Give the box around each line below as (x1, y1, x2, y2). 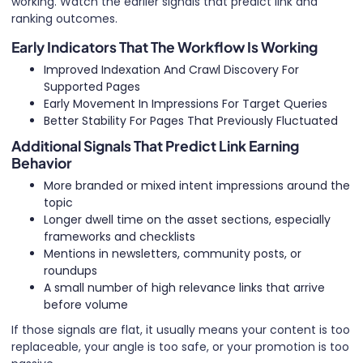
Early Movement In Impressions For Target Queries (44, 95, 327, 112)
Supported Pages (44, 78, 140, 95)
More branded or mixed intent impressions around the (44, 177, 350, 194)
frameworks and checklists (44, 228, 195, 245)
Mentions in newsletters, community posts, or (44, 245, 301, 262)
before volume (44, 296, 128, 313)
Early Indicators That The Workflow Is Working (11, 37, 318, 56)
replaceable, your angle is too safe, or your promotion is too (11, 338, 349, 355)
